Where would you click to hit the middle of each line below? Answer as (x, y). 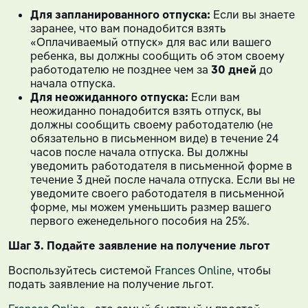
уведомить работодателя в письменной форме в (161, 165)
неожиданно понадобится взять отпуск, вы (146, 110)
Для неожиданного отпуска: (109, 97)
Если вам (214, 97)
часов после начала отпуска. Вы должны (139, 152)
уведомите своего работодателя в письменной (157, 193)
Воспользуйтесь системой (81, 270)
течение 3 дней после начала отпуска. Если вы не (163, 179)
